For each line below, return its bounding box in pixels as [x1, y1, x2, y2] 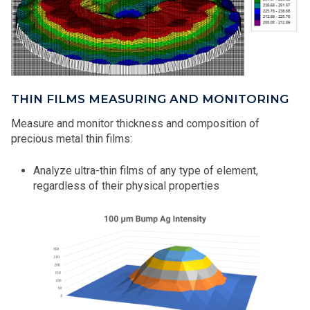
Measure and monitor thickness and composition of [11, 116, 259, 130]
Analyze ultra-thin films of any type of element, [33, 163, 258, 177]
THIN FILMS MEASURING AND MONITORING [11, 91, 289, 106]
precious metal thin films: [11, 131, 132, 145]
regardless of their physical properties [33, 179, 219, 192]
